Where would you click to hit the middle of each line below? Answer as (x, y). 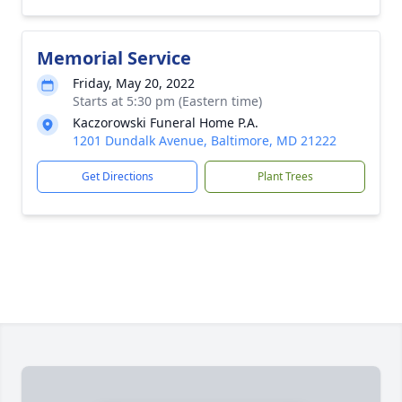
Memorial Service (114, 58)
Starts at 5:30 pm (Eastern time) (167, 101)
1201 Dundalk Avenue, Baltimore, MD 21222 (205, 140)
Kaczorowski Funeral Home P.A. (166, 122)
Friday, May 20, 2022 (134, 83)
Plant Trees (285, 176)
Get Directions (117, 176)
